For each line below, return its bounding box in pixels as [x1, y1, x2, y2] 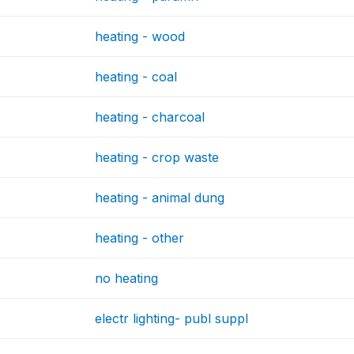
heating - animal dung [95, 190, 225, 205]
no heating [95, 270, 159, 286]
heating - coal [95, 69, 178, 85]
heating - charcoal [95, 109, 205, 125]
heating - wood [95, 28, 186, 44]
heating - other [95, 230, 185, 246]
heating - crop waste [95, 149, 220, 165]
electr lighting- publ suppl [95, 311, 249, 326]
